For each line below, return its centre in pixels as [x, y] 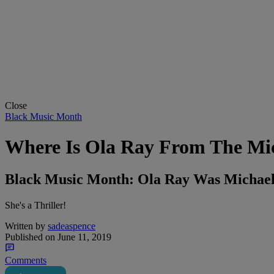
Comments [26, 261]
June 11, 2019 [83, 237]
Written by [25, 226]
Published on [30, 237]
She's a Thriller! [35, 206]
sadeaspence [72, 226]
